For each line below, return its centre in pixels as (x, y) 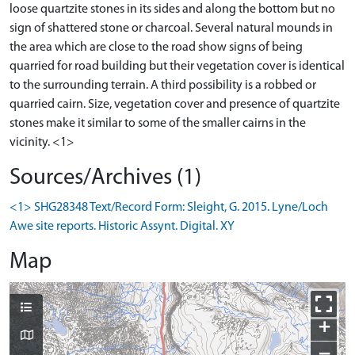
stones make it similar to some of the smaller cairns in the (158, 123)
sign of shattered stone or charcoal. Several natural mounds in (171, 28)
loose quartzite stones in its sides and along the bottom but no (172, 9)
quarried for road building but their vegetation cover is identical (177, 66)
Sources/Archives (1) (105, 177)
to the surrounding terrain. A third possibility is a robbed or (163, 85)
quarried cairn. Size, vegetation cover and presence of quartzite (175, 104)
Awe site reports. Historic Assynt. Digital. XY (122, 226)
